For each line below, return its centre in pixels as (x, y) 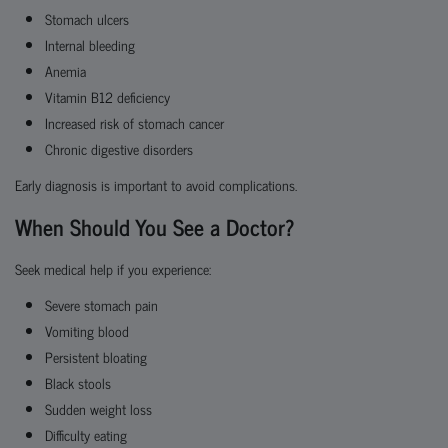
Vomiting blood (87, 330)
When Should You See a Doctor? (155, 226)
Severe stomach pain (101, 304)
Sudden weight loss (98, 408)
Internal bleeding (90, 44)
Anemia (65, 70)
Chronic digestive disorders (119, 148)
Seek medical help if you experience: (113, 268)
